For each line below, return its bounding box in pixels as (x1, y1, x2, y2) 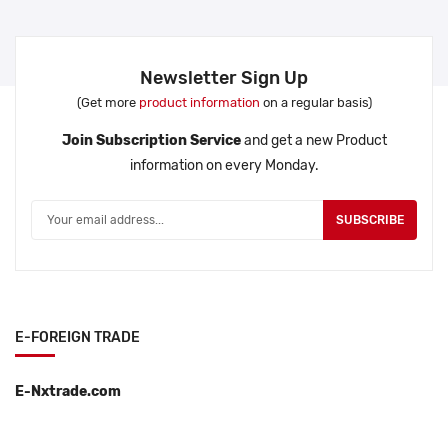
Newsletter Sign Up (140, 67, 308, 90)
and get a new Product (240, 132, 387, 150)
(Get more (76, 95, 139, 111)
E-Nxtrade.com (15, 383, 121, 401)
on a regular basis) (259, 95, 372, 111)
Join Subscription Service (61, 132, 241, 150)
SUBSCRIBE (336, 213, 404, 228)
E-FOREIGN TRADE (15, 329, 140, 347)
